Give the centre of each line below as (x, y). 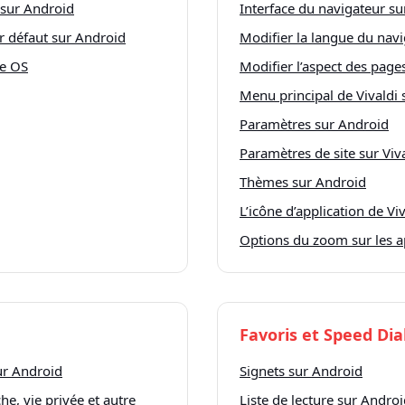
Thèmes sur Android (303, 182)
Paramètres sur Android (314, 124)
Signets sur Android (301, 371)
